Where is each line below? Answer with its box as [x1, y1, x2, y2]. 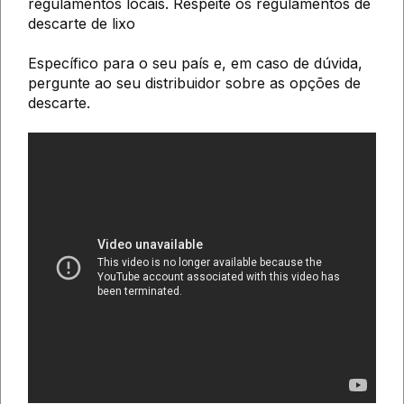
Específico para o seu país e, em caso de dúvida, [28, 53, 363, 72]
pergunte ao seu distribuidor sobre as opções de [28, 73, 361, 92]
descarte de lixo [28, 14, 135, 32]
